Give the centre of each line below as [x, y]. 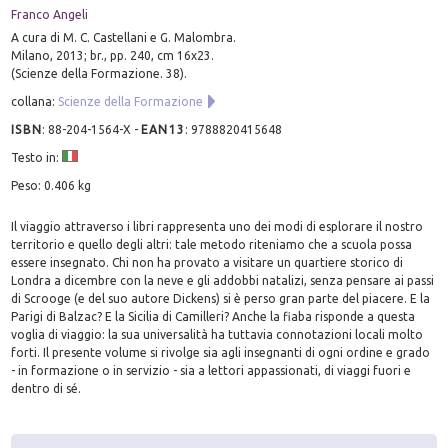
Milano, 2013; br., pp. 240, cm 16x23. [113, 55]
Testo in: [37, 157]
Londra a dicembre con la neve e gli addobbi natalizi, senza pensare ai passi [223, 280]
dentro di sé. [46, 388]
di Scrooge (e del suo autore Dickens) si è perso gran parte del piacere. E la [221, 298]
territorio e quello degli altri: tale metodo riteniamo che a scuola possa [212, 244]
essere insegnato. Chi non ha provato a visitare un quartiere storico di [207, 262]
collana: [35, 101]
